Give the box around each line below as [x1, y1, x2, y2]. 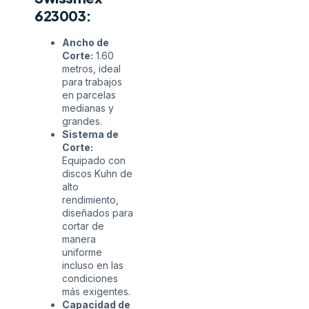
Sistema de [62, 128, 119, 141]
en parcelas [62, 89, 116, 101]
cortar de [62, 220, 104, 232]
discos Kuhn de [62, 168, 132, 180]
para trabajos [62, 76, 122, 88]
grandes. [62, 115, 102, 128]
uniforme [62, 246, 102, 259]
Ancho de [62, 37, 109, 49]
